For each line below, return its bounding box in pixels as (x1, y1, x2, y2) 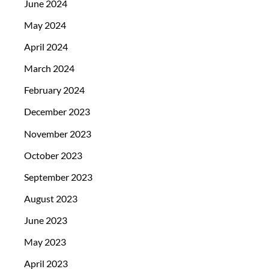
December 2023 (24, 106, 90, 118)
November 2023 (24, 127, 91, 139)
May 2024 (24, 19, 66, 31)
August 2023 (24, 192, 77, 204)
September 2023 (24, 171, 92, 183)
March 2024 (24, 62, 74, 74)
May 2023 (24, 236, 66, 248)
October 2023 (24, 149, 82, 161)
